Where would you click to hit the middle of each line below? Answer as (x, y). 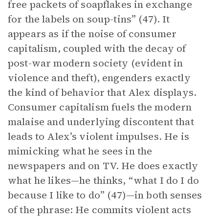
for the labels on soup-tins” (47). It (89, 19)
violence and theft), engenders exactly (99, 78)
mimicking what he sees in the (80, 151)
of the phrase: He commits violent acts (99, 210)
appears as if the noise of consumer (92, 34)
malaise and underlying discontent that (101, 122)
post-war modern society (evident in (96, 63)
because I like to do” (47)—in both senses (105, 195)
